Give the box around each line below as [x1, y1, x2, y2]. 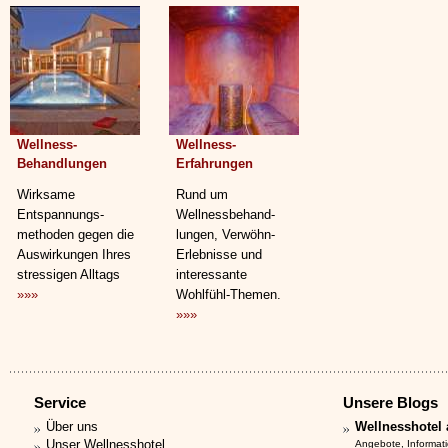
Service [34, 394, 86, 411]
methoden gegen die [17, 227, 134, 242]
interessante [176, 267, 247, 282]
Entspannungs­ [17, 207, 104, 222]
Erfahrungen [176, 156, 253, 171]
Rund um [176, 187, 228, 202]
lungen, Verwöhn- [176, 227, 275, 242]
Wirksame [17, 187, 75, 202]
